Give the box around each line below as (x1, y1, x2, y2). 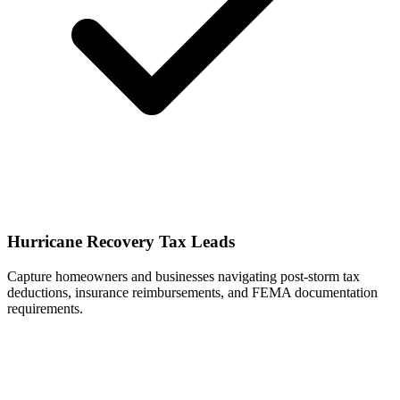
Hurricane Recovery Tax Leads (7, 231, 235, 251)
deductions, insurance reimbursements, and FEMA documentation (7, 284, 378, 300)
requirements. (7, 300, 83, 316)
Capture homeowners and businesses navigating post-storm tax (7, 268, 360, 284)
